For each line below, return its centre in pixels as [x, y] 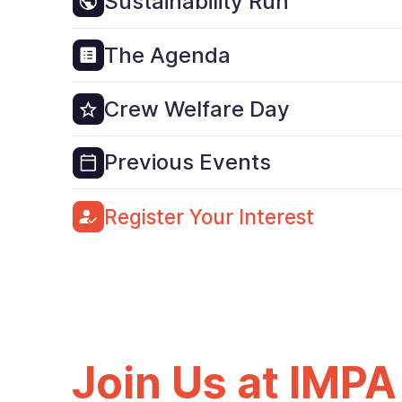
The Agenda [168, 55]
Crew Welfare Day [197, 109]
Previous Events [188, 162]
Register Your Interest [210, 216]
